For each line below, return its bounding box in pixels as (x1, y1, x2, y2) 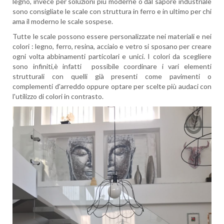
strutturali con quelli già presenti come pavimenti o (12, 72, 211, 80)
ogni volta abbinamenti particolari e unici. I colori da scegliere (12, 52, 211, 60)
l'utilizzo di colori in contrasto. (12, 92, 103, 100)
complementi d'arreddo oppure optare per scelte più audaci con (12, 82, 211, 90)
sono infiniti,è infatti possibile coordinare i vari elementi (12, 62, 211, 70)
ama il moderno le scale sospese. (12, 17, 113, 25)
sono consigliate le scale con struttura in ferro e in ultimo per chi (12, 7, 211, 15)
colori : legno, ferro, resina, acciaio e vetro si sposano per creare (12, 42, 211, 50)
